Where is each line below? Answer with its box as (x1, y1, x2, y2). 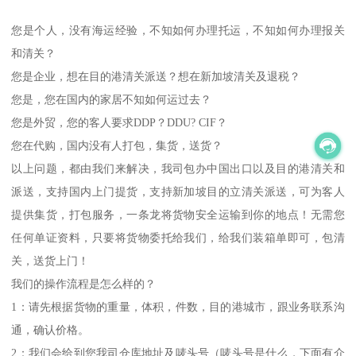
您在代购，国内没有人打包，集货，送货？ (11, 138, 223, 152)
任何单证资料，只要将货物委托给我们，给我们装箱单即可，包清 (11, 230, 345, 244)
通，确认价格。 (11, 323, 90, 336)
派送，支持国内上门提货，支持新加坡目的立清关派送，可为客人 (11, 184, 345, 198)
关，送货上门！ (11, 253, 90, 267)
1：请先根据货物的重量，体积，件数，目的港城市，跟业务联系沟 (11, 300, 345, 313)
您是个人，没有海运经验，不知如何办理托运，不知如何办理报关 (11, 23, 345, 37)
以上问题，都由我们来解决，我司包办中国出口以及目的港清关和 (11, 161, 345, 175)
